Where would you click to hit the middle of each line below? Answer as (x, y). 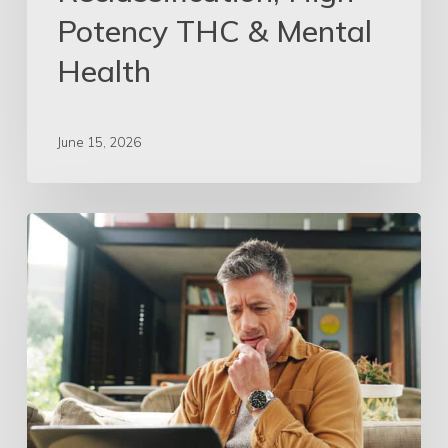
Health (103, 71)
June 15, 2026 (98, 141)
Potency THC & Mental (214, 31)
